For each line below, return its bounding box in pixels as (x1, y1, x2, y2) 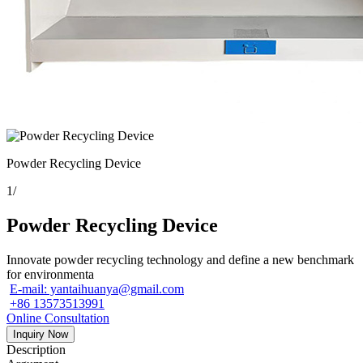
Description (6, 342, 66, 357)
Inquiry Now (13, 327, 68, 340)
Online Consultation (6, 310, 109, 325)
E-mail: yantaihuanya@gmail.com (10, 281, 184, 296)
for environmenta (6, 267, 94, 281)
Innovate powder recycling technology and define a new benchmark (6, 252, 354, 267)
